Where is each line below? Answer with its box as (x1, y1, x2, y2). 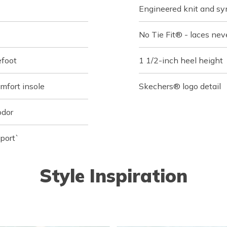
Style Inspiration (40, 164, 187, 187)
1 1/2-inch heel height (139, 55, 223, 65)
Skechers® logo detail (139, 81, 221, 91)
